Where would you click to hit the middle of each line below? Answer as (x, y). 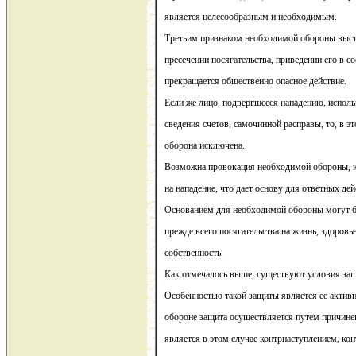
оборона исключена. (205, 146)
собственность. (194, 253)
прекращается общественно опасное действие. (255, 81)
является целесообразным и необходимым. (251, 17)
